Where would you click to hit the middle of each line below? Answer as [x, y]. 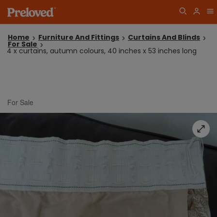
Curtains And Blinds [164, 37]
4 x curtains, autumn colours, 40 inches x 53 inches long [102, 51]
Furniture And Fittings [79, 37]
